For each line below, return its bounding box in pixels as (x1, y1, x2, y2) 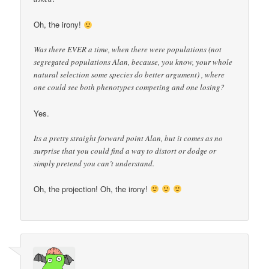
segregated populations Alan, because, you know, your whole (34, 56, 233, 68)
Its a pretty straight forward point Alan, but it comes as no (34, 132, 223, 144)
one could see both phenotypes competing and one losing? (34, 82, 225, 93)
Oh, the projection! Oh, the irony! (34, 183, 151, 195)
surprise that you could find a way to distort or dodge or (34, 145, 217, 156)
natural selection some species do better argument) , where (34, 69, 225, 80)
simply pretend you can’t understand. (34, 157, 155, 169)
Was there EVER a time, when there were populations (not (34, 44, 222, 55)
